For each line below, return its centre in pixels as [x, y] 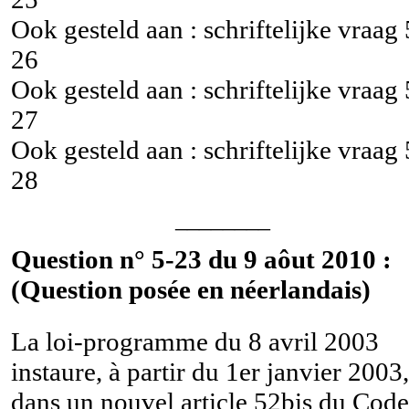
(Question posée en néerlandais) [191, 289]
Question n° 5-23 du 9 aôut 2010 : [201, 259]
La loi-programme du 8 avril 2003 [195, 341]
